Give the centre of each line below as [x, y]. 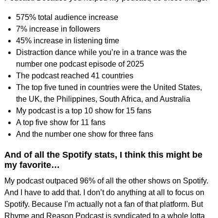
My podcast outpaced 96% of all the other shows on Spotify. [106, 181]
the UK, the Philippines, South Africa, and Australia [103, 99]
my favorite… [32, 165]
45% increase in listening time [67, 40]
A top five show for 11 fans [61, 122]
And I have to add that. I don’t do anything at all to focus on [104, 192]
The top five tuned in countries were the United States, [109, 87]
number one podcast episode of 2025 [80, 64]
